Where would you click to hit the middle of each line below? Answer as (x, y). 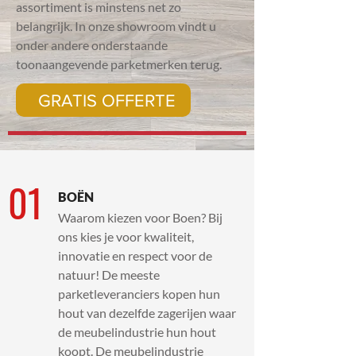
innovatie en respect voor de (135, 255)
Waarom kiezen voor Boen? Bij (140, 217)
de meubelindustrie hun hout (137, 332)
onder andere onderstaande (92, 45)
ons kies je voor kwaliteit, (126, 236)
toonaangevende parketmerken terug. (119, 64)
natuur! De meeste (109, 275)
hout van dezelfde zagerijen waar (147, 313)
